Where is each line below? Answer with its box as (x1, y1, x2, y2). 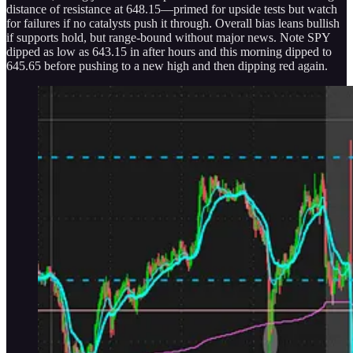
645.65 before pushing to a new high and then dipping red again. (6, 58, 328, 72)
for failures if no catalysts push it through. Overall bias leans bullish (6, 16, 340, 30)
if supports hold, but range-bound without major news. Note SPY (6, 30, 330, 44)
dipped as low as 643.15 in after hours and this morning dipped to (6, 44, 332, 58)
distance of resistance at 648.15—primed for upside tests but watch (6, 2, 337, 16)
